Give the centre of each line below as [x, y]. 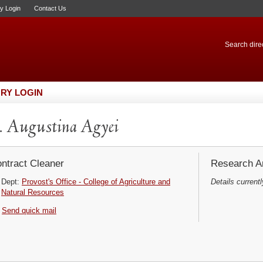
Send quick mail [29, 210]
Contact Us [50, 8]
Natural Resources [33, 192]
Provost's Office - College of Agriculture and [96, 182]
